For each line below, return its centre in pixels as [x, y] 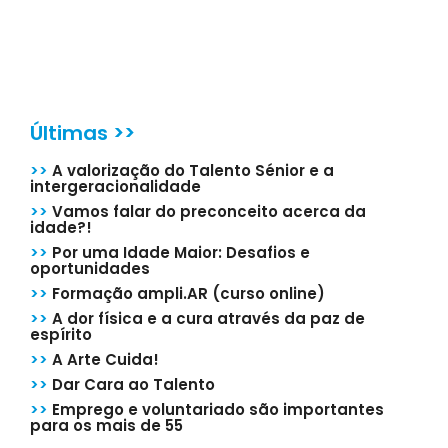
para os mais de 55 [106, 425]
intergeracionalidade [115, 186]
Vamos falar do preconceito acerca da [207, 211]
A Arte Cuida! [103, 359]
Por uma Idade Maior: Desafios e [179, 252]
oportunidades [90, 268]
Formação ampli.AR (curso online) [186, 293]
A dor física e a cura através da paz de [206, 318]
